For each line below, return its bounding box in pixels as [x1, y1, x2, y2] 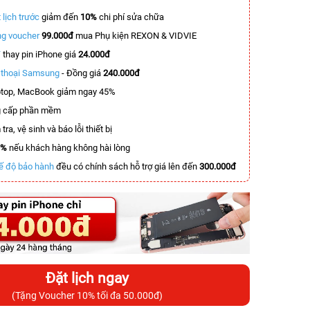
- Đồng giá [60, 68, 103, 78]
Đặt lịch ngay [46, 269, 129, 286]
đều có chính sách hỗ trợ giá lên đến [54, 161, 199, 172]
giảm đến [39, 12, 80, 22]
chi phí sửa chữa [99, 12, 164, 22]
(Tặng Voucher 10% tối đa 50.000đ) [12, 289, 163, 301]
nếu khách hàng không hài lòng [7, 143, 130, 153]
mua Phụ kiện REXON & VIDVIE [73, 30, 197, 41]
